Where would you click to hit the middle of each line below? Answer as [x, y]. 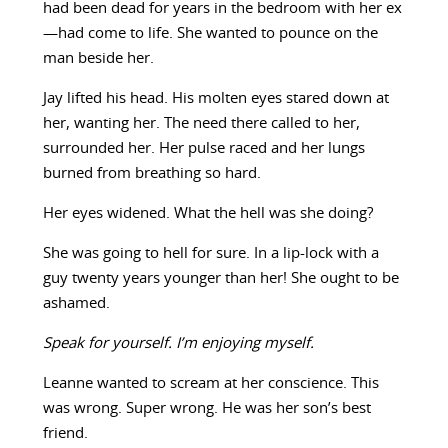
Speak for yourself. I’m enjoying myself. [178, 344]
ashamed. [76, 304]
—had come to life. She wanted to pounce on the [210, 34]
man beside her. [98, 59]
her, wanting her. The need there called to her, [201, 124]
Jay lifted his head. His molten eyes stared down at [215, 99]
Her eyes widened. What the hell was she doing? [207, 214]
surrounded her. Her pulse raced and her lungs [203, 149]
